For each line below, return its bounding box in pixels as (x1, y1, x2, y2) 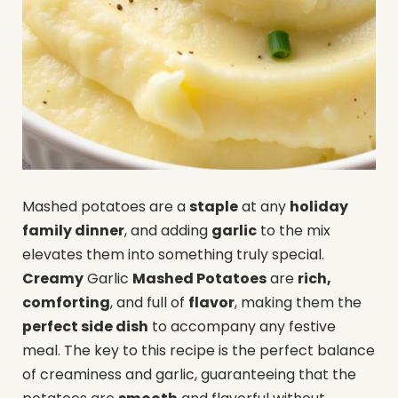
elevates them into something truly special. (22, 244, 324, 266)
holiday (290, 196, 348, 218)
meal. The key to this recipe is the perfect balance (22, 340, 375, 362)
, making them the (235, 292, 362, 314)
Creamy (22, 268, 84, 290)
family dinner (22, 220, 124, 242)
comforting (22, 292, 110, 314)
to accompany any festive (148, 316, 336, 338)
